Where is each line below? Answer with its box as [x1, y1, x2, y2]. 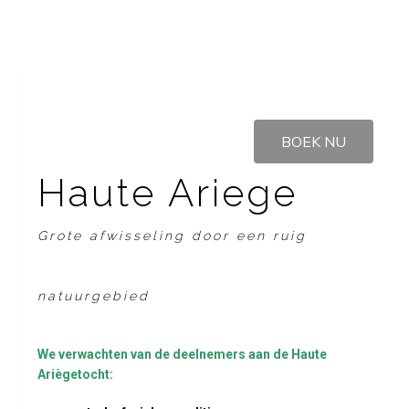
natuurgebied [37, 288, 150, 303]
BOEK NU [281, 132, 347, 151]
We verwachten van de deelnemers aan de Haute [37, 347, 327, 362]
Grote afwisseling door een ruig [37, 228, 307, 243]
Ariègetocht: [37, 367, 113, 382]
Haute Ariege [37, 171, 298, 215]
